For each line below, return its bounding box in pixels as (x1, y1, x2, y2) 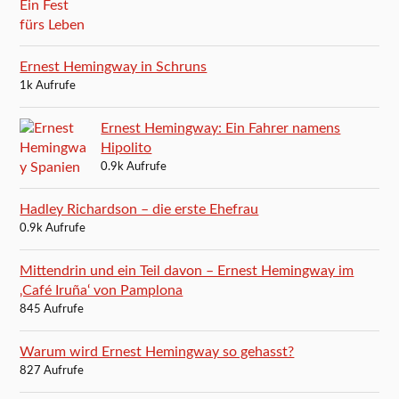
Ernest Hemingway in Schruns (20, 59, 208, 74)
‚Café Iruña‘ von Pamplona (20, 282, 183, 297)
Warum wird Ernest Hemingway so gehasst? (20, 344, 295, 359)
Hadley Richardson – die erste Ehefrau (20, 201, 259, 216)
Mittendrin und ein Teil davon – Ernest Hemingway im (20, 263, 354, 278)
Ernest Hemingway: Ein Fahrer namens (101, 120, 341, 135)
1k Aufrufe (20, 79, 77, 92)
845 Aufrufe (20, 303, 85, 315)
